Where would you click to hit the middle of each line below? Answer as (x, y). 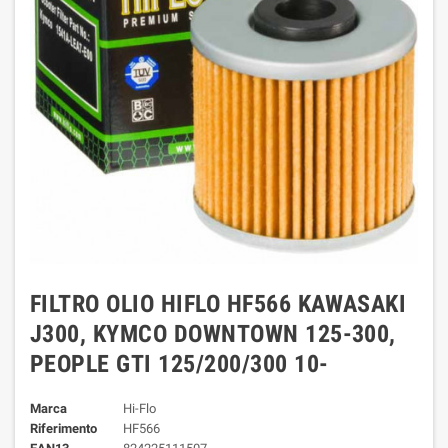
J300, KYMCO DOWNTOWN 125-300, (213, 334)
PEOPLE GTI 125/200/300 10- (179, 364)
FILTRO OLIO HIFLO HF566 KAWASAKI (218, 304)
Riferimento (63, 428)
